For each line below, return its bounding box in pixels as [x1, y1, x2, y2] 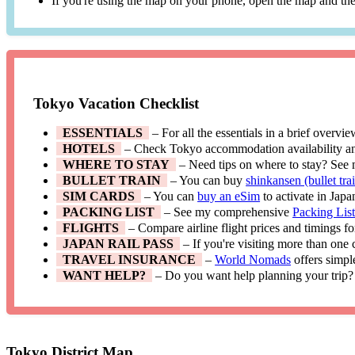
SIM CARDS [63, 189, 136, 203]
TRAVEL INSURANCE [63, 252, 197, 266]
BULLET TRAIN [63, 173, 162, 187]
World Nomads [215, 252, 292, 266]
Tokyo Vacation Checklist [33, 94, 200, 112]
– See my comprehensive [161, 204, 293, 219]
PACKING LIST [63, 204, 155, 219]
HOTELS [63, 141, 116, 155]
